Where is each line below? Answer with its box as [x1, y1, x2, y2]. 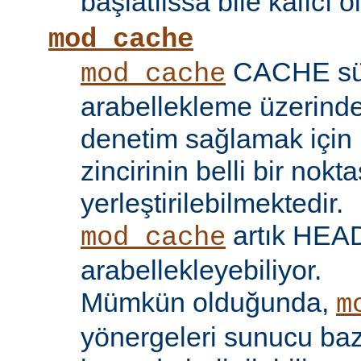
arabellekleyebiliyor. [81, 255, 322, 286]
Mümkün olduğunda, [81, 287, 336, 318]
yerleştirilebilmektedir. [81, 188, 343, 219]
